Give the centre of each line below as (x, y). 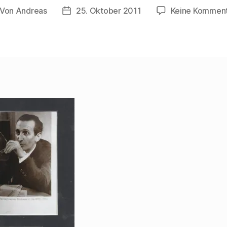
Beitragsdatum (93, 12)
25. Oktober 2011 (108, 11)
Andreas (31, 11)
